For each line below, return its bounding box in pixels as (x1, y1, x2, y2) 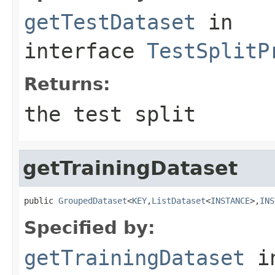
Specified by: (24, 217, 155, 238)
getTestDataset (24, 9, 196, 34)
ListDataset (152, 195, 206, 206)
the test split (24, 101, 196, 126)
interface (24, 38, 147, 63)
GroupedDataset (58, 195, 127, 206)
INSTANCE (211, 195, 250, 206)
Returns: (24, 73, 110, 95)
